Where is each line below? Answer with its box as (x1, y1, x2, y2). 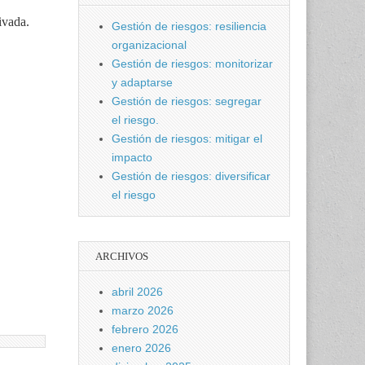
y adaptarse (112, 76, 173, 89)
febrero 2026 (112, 323, 178, 336)
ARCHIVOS (95, 250, 148, 262)
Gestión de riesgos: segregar (112, 95, 262, 108)
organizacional (112, 38, 187, 51)
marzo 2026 (112, 304, 174, 317)
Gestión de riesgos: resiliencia (112, 20, 266, 33)
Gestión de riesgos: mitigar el (112, 132, 262, 145)
